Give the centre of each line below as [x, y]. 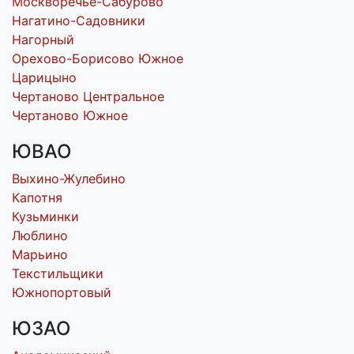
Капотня [37, 198]
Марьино [40, 254]
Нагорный [43, 40]
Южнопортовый [62, 292]
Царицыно [44, 77]
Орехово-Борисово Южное [98, 58]
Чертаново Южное [70, 115]
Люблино [40, 235]
